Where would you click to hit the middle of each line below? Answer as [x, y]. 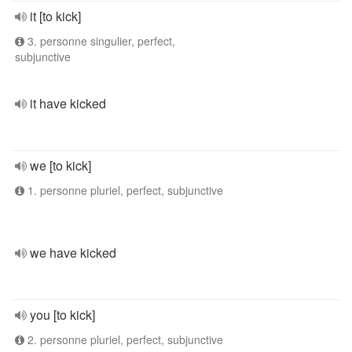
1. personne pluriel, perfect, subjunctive [124, 190]
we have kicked [73, 253]
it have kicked [68, 103]
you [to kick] [62, 315]
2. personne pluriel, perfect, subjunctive [124, 339]
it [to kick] [55, 16]
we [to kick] [60, 165]
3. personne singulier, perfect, [100, 41]
